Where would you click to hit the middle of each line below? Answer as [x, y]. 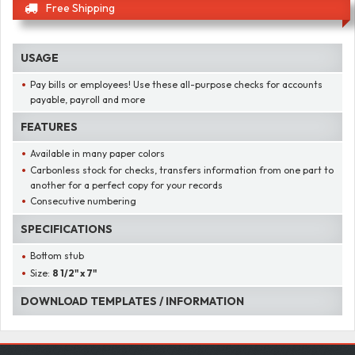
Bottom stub [57, 256]
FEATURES [49, 126]
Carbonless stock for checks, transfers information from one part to [182, 170]
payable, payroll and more [88, 99]
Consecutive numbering [84, 201]
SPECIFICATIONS [67, 229]
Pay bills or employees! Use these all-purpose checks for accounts [177, 84]
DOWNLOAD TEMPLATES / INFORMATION [132, 301]
